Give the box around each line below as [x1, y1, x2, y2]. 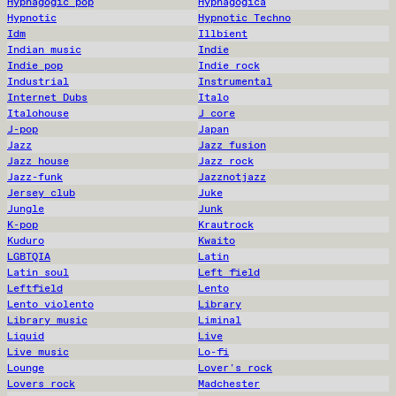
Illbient [198, 26, 247, 41]
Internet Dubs [7, 89, 88, 104]
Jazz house [7, 153, 69, 168]
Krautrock [198, 217, 254, 232]
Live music [7, 344, 69, 359]
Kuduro [7, 232, 44, 247]
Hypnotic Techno [198, 10, 291, 25]
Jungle [7, 201, 44, 216]
